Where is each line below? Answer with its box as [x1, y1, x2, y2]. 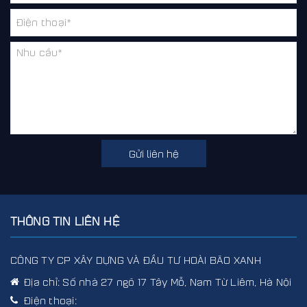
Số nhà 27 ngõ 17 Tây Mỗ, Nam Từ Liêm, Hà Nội [62, 275, 292, 288]
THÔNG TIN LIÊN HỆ [10, 214, 120, 229]
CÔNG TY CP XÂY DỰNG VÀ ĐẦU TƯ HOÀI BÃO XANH [10, 254, 261, 267]
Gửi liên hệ [128, 147, 179, 160]
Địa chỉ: [24, 275, 63, 288]
